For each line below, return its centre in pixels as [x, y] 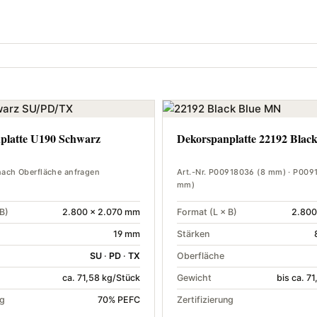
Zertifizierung [205, 300]
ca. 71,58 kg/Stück [101, 278]
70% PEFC [119, 300]
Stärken [193, 234]
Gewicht [194, 278]
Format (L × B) [207, 212]
